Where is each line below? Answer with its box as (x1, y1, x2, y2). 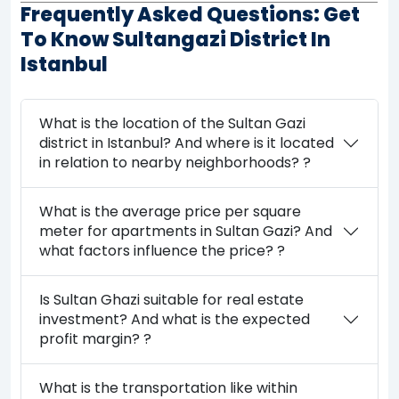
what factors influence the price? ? (39, 240, 286, 261)
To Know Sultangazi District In (20, 25, 331, 53)
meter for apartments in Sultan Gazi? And (39, 220, 333, 241)
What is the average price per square (39, 200, 302, 222)
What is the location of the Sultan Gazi (39, 112, 306, 134)
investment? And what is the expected (39, 308, 311, 330)
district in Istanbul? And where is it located (39, 132, 335, 153)
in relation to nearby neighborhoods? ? (39, 151, 312, 173)
